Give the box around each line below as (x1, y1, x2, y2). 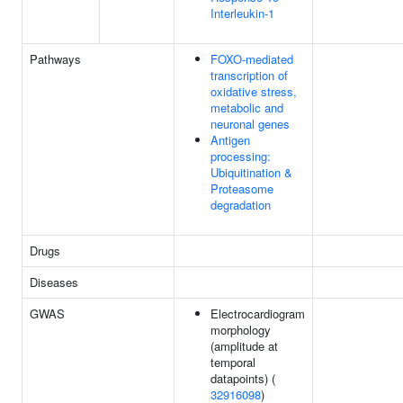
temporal (210, 354, 255, 371)
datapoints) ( (210, 370, 275, 387)
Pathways (30, 50, 81, 67)
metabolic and (210, 99, 283, 116)
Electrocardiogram (210, 305, 305, 322)
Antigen (210, 131, 250, 148)
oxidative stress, (210, 83, 297, 100)
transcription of (210, 67, 288, 84)
